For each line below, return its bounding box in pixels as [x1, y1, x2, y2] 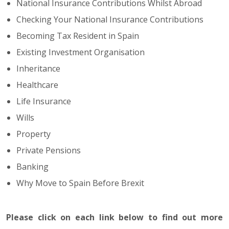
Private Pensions [16, 145, 81, 156]
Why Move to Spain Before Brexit [16, 177, 144, 189]
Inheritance [16, 63, 60, 74]
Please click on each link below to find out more [6, 212, 223, 223]
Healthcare [16, 79, 58, 90]
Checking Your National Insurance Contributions [16, 14, 203, 25]
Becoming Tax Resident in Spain [16, 30, 139, 41]
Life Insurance [16, 96, 71, 107]
